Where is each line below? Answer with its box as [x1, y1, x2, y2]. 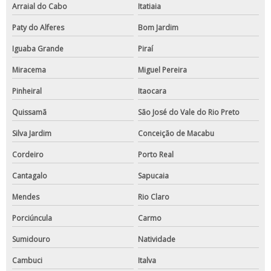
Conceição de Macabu [137, 128, 214, 139]
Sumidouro [12, 234, 50, 245]
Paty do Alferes [12, 22, 64, 33]
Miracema [12, 65, 46, 76]
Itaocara [137, 86, 166, 97]
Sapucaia [137, 171, 169, 181]
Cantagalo [12, 171, 47, 181]
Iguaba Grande [12, 44, 64, 54]
